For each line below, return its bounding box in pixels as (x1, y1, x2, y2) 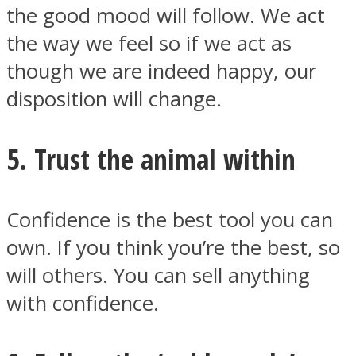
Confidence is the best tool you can (6, 206, 333, 234)
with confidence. (6, 289, 159, 318)
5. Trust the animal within (6, 139, 296, 178)
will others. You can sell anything (6, 261, 310, 290)
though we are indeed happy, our (6, 56, 316, 85)
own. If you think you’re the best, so (6, 234, 340, 262)
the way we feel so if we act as (6, 29, 292, 57)
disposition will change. (6, 84, 222, 113)
